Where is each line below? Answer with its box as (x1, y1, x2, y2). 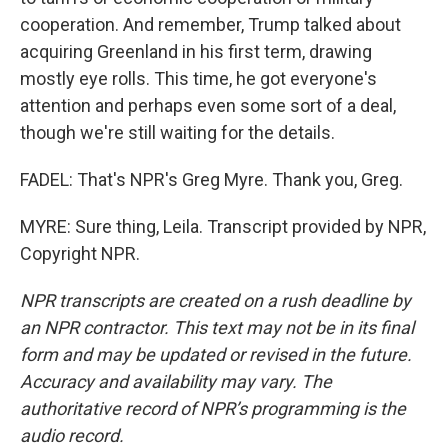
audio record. (20, 425, 124, 446)
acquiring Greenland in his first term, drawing (20, 41, 372, 62)
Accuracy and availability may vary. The (20, 371, 332, 392)
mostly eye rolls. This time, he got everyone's (20, 68, 377, 89)
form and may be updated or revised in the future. (20, 344, 412, 365)
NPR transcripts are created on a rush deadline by (20, 290, 411, 311)
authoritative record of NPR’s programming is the (20, 398, 406, 419)
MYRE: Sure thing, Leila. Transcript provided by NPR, (20, 216, 426, 237)
